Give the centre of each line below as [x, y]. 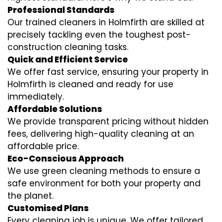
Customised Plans [48, 208]
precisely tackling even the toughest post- [99, 35]
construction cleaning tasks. [68, 47]
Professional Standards [61, 10]
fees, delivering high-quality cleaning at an [101, 134]
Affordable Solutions [55, 109]
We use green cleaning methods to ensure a [104, 171]
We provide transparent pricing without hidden [108, 122]
